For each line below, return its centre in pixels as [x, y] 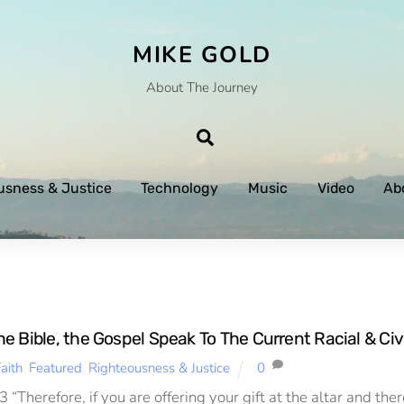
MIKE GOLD [202, 55]
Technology [180, 188]
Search [239, 135]
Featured [55, 368]
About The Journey [202, 87]
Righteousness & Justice [159, 368]
